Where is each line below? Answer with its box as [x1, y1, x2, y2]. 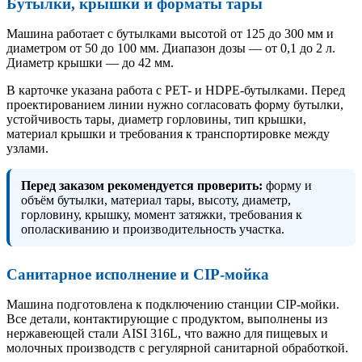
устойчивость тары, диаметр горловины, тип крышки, [6, 112, 306, 126]
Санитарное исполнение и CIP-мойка [6, 265, 269, 283]
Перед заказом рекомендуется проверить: [21, 178, 263, 192]
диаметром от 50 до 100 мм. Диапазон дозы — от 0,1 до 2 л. [6, 40, 335, 55]
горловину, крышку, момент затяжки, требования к [21, 207, 302, 221]
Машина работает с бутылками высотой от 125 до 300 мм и [6, 26, 334, 40]
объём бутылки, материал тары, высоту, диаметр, [21, 192, 291, 207]
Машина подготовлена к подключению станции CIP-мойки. [6, 297, 339, 311]
